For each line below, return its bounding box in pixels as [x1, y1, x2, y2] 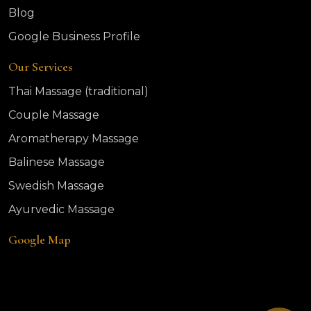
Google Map [8, 232, 71, 247]
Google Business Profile [8, 30, 140, 43]
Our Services [8, 59, 73, 74]
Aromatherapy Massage [8, 132, 139, 145]
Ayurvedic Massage [8, 203, 115, 216]
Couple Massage [8, 108, 99, 121]
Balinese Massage [8, 155, 105, 169]
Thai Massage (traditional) [8, 85, 149, 98]
